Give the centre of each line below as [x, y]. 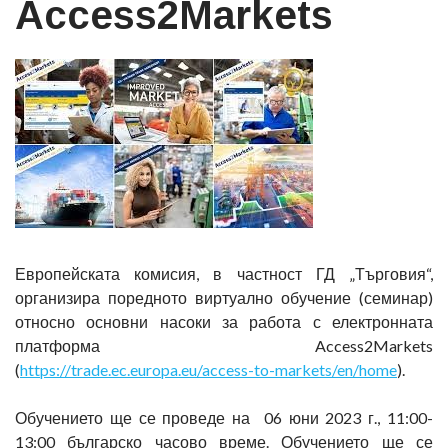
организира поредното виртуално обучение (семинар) [224, 297]
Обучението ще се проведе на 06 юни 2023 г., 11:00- [224, 417]
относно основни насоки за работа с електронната [224, 321]
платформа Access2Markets [224, 345]
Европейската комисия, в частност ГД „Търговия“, [224, 273]
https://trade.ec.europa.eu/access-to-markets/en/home [208, 369]
